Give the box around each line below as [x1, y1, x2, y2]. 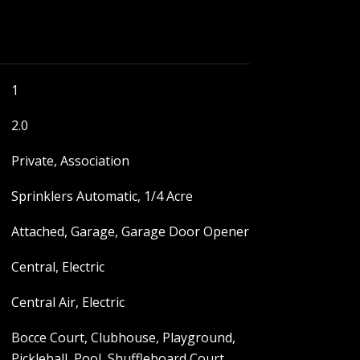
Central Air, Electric [10, 293, 125, 311]
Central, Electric [10, 258, 104, 276]
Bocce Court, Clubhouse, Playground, [10, 329, 235, 346]
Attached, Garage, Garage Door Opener [10, 223, 249, 240]
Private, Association [10, 152, 129, 170]
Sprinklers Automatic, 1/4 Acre [10, 187, 193, 205]
